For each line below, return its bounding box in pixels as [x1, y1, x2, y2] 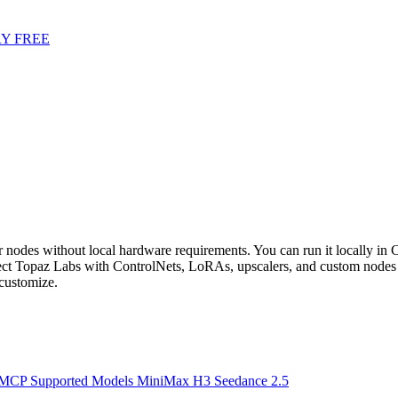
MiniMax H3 [137, 373, 214, 389]
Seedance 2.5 [214, 373, 289, 389]
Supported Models [30, 373, 137, 389]
